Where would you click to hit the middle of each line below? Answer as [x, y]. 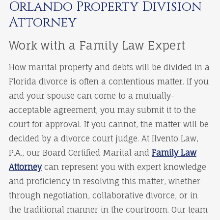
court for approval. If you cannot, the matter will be [109, 124]
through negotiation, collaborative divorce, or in [103, 196]
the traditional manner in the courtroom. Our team [108, 210]
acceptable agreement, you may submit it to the [102, 110]
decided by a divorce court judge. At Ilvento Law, [103, 139]
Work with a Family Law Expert [97, 45]
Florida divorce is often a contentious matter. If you [109, 82]
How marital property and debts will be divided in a [109, 68]
